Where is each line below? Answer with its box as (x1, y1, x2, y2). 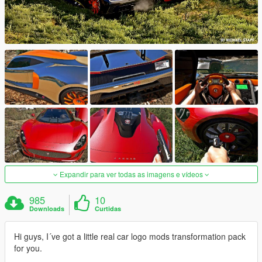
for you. (14, 242, 42, 254)
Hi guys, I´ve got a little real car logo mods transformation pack (14, 230, 246, 243)
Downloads (29, 204, 65, 213)
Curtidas (95, 204, 122, 213)
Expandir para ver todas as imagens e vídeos (58, 169, 205, 180)
